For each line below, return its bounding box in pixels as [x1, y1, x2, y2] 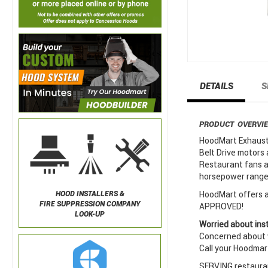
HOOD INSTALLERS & [55, 190, 124, 199]
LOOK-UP [75, 210, 105, 219]
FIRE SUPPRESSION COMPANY [39, 200, 141, 209]
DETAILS [199, 81, 233, 92]
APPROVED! [199, 202, 243, 212]
